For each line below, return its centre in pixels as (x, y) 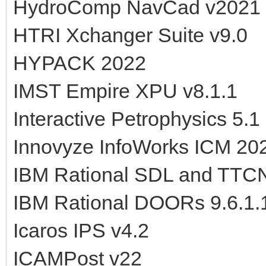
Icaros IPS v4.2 (81, 230)
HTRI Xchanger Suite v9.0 (130, 35)
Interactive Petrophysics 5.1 (137, 118)
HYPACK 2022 (80, 63)
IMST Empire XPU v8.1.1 (125, 91)
